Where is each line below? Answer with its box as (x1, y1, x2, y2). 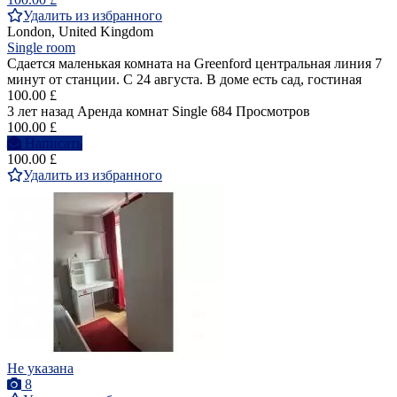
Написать (25, 135, 82, 151)
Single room (7, 39, 75, 55)
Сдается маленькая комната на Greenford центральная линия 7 (7, 55, 382, 71)
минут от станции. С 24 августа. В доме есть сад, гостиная (7, 71, 362, 87)
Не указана (7, 360, 74, 376)
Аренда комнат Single (77, 103, 207, 119)
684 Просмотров (211, 103, 310, 119)
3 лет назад (7, 103, 74, 119)
